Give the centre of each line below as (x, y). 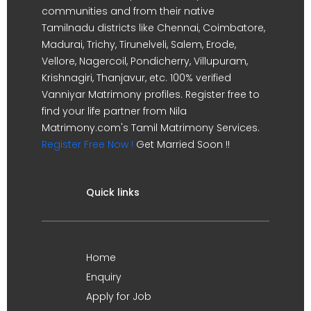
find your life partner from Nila (114, 111)
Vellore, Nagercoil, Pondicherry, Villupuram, (145, 61)
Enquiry (104, 277)
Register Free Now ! (87, 144)
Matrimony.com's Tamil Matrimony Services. (151, 127)
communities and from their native (128, 11)
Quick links (113, 192)
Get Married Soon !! (182, 144)
